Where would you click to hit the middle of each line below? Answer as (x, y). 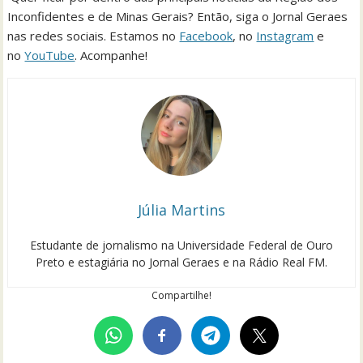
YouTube (50, 55)
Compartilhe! (181, 295)
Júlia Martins (181, 209)
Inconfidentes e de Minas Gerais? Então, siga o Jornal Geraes (178, 16)
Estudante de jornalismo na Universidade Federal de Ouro (181, 245)
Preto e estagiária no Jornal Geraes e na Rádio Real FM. (181, 262)
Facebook (206, 35)
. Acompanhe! (118, 55)
